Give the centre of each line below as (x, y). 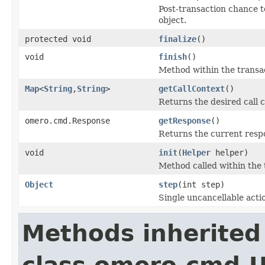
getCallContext (192, 88)
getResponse (185, 120)
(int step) (201, 184)
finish (173, 56)
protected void (58, 39)
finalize (177, 39)
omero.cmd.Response (67, 120)
